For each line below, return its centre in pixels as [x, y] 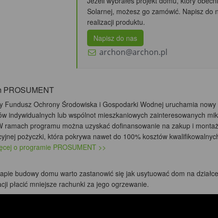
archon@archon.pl [133, 52]
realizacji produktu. [116, 22]
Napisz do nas [116, 38]
